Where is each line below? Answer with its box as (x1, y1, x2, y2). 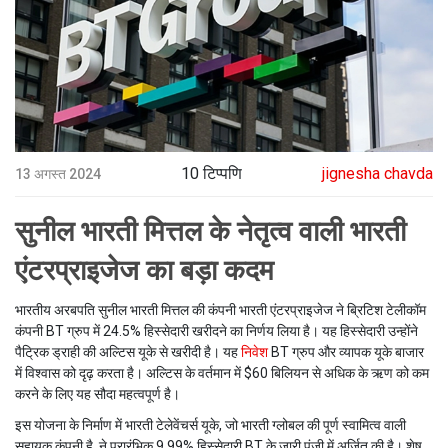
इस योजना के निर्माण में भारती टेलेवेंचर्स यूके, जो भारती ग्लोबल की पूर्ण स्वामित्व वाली (15, 417, 406, 434)
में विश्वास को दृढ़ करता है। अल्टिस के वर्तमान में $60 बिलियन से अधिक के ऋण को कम (15, 365, 429, 382)
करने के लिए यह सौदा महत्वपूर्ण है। (15, 386, 180, 403)
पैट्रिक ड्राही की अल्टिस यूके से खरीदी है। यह (15, 344, 241, 361)
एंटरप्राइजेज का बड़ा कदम (15, 254, 274, 288)
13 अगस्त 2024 (15, 165, 101, 182)
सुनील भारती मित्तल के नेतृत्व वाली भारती (15, 215, 406, 249)
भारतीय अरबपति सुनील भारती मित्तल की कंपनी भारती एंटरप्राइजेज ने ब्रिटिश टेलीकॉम (15, 302, 426, 319)
